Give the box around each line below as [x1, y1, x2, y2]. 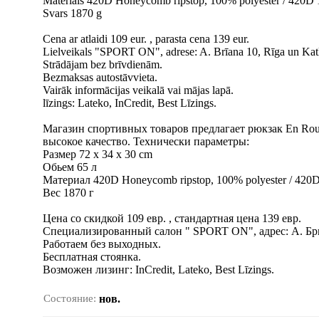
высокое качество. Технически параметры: [43, 135, 249, 147]
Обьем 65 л [43, 161, 97, 173]
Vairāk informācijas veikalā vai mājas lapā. [43, 84, 234, 96]
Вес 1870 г [43, 187, 94, 199]
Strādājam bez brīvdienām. [43, 58, 162, 70]
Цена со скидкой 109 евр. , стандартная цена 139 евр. [43, 212, 301, 224]
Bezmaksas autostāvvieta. [43, 71, 157, 83]
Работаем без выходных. [43, 238, 161, 250]
